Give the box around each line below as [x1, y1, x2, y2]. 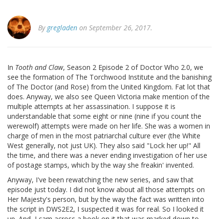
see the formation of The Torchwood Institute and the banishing [7, 72, 212, 82]
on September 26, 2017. [77, 23, 153, 33]
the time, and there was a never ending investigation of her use [7, 151, 207, 160]
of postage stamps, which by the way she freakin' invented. [7, 160, 194, 170]
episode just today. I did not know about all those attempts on [7, 185, 205, 195]
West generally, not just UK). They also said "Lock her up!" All [7, 141, 200, 151]
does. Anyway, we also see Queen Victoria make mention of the [7, 92, 210, 102]
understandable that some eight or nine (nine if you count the [7, 111, 201, 121]
